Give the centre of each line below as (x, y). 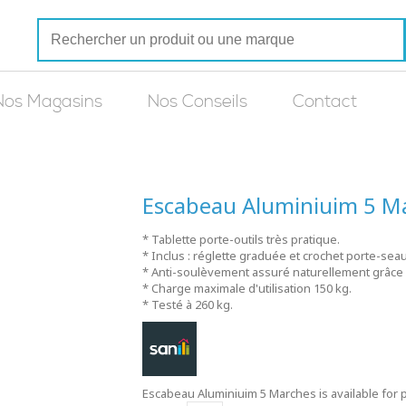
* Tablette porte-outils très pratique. (241, 239)
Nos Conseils (198, 102)
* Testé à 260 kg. (187, 304)
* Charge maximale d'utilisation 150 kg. (246, 288)
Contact (325, 102)
